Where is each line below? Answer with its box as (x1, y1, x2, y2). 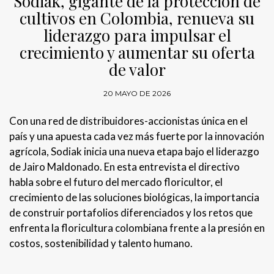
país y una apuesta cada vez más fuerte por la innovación (9, 130, 264, 143)
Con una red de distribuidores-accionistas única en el (9, 114, 248, 128)
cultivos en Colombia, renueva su (20, 7, 254, 29)
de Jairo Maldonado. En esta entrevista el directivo (9, 160, 240, 174)
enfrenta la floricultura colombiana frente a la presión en (9, 221, 265, 235)
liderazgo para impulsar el (43, 24, 231, 46)
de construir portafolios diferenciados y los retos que (9, 206, 253, 220)
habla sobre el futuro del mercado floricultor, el (9, 176, 223, 189)
